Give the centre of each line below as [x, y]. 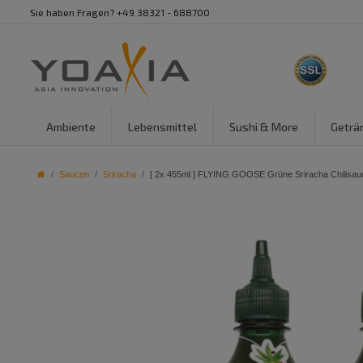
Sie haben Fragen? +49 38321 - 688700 [120, 12]
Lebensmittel [162, 126]
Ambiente [70, 126]
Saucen [74, 174]
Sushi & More [264, 126]
